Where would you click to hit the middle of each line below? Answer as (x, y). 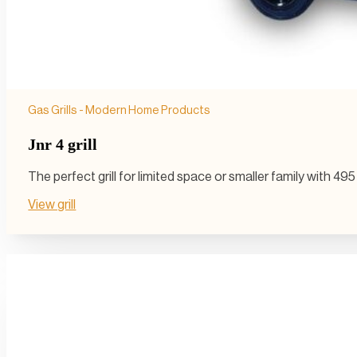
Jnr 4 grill (63, 144)
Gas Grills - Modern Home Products (120, 111)
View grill (52, 204)
